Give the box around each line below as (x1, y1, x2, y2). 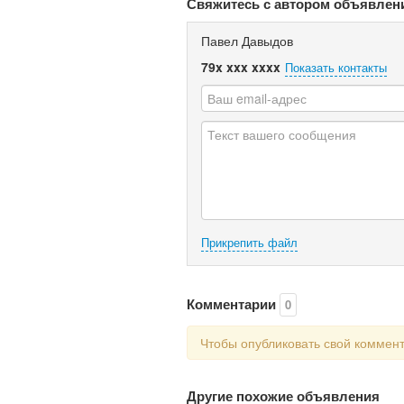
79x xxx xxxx (201, 58, 280, 76)
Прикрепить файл (201, 234, 298, 251)
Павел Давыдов (201, 32, 293, 50)
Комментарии (187, 294, 280, 314)
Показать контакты (285, 59, 387, 76)
